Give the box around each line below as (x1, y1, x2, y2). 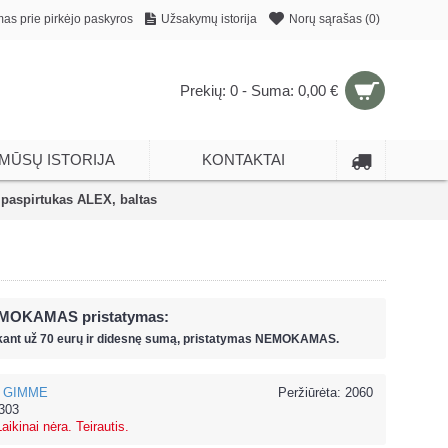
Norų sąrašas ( (289, 11, 369, 26)
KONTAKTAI (201, 151, 285, 168)
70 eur (40, 332, 76, 346)
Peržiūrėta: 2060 (278, 385, 373, 400)
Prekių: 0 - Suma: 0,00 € (180, 82, 338, 99)
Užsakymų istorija (161, 11, 257, 26)
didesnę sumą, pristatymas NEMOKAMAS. (97, 332, 339, 346)
